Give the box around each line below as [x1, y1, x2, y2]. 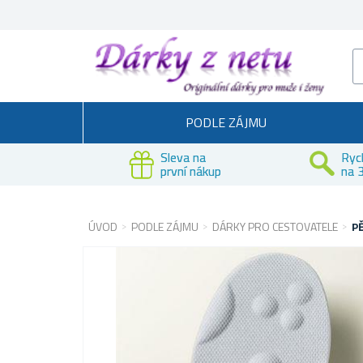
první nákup [160, 160, 221, 181]
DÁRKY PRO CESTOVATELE [212, 218, 338, 235]
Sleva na [160, 147, 206, 167]
